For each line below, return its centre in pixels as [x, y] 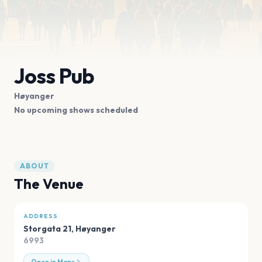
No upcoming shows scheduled [76, 110]
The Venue [49, 184]
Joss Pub [54, 76]
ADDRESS [41, 216]
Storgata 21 [47, 229]
